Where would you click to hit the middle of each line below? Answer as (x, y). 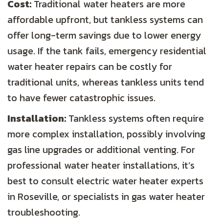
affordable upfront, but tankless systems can (105, 20)
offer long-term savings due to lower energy (104, 35)
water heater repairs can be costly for (90, 67)
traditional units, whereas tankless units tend (106, 82)
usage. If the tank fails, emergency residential (107, 51)
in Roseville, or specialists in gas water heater (106, 197)
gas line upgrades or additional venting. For (101, 150)
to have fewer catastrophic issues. (81, 98)
